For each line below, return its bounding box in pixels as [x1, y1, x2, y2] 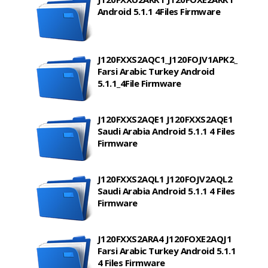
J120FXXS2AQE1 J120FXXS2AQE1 [97, 113, 233, 126]
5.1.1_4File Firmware [97, 77, 181, 90]
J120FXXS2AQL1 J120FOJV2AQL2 [97, 173, 233, 185]
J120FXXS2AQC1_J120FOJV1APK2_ [97, 53, 237, 66]
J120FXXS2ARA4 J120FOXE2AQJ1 [97, 233, 232, 245]
